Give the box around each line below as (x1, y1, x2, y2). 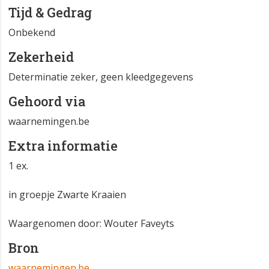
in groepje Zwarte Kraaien (8, 188, 126, 202)
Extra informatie (8, 137, 118, 155)
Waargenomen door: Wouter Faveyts (8, 217, 174, 231)
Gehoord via (8, 92, 85, 110)
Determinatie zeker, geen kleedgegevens (8, 70, 193, 84)
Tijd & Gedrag (8, 4, 92, 22)
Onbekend (8, 26, 55, 40)
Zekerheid (8, 48, 74, 66)
